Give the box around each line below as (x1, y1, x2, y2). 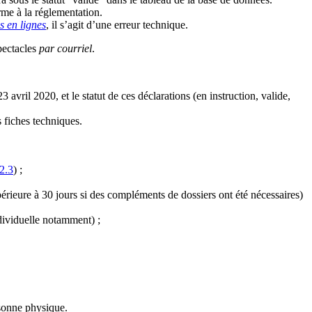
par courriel (39, 42, 92, 54)
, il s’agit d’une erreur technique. (46, 18, 188, 31)
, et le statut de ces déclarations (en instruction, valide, (56, 89, 290, 102)
